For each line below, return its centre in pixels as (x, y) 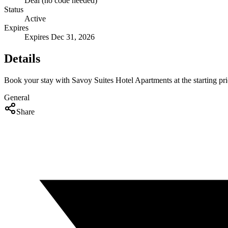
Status (14, 9)
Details (22, 58)
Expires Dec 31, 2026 (60, 37)
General (17, 97)
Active (35, 18)
